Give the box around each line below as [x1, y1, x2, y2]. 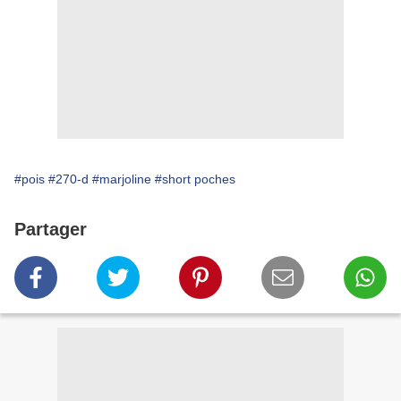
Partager [14, 219, 87, 240]
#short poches [155, 172, 235, 187]
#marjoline [92, 172, 151, 187]
